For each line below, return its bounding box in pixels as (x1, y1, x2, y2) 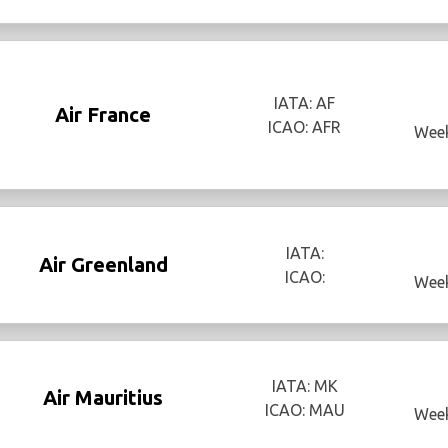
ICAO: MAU (264, 400, 345, 419)
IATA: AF (274, 94, 336, 112)
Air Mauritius (43, 385, 163, 409)
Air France (55, 103, 151, 126)
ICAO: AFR (268, 118, 342, 136)
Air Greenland (38, 253, 168, 276)
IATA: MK (271, 376, 338, 395)
